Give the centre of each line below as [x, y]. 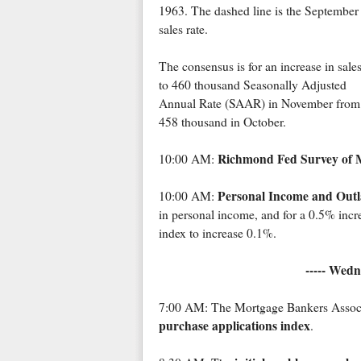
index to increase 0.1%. [217, 233]
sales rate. [183, 29]
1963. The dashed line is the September [258, 11]
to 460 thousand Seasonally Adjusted [252, 85]
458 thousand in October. [222, 122]
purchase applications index [234, 326]
